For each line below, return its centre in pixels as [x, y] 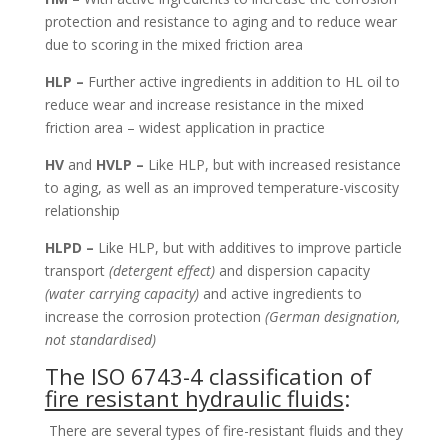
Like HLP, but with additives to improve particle [249, 247]
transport [76, 270]
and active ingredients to [282, 293]
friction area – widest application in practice [184, 127]
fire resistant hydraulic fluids [194, 397]
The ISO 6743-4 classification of [208, 375]
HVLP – [121, 164]
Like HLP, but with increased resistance [274, 164]
